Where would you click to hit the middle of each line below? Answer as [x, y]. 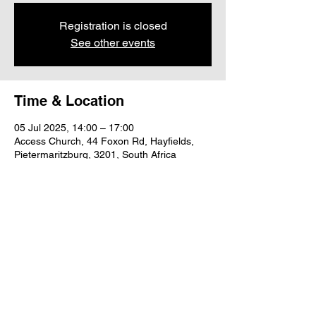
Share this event [69, 233]
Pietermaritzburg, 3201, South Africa [95, 154]
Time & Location [69, 101]
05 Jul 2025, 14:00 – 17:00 [74, 128]
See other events [113, 43]
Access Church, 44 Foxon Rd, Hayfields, [104, 141]
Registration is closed [113, 26]
